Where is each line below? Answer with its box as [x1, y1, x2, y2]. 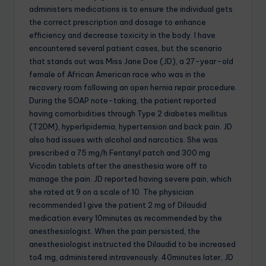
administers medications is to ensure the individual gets [29, 4, 233, 14]
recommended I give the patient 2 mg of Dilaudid [29, 199, 207, 210]
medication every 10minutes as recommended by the [29, 213, 222, 223]
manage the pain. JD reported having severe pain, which [29, 173, 232, 183]
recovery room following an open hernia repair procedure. [29, 82, 237, 92]
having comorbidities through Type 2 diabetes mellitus [29, 108, 227, 118]
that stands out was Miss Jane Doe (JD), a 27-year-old [29, 56, 233, 66]
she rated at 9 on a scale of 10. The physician [29, 186, 194, 197]
